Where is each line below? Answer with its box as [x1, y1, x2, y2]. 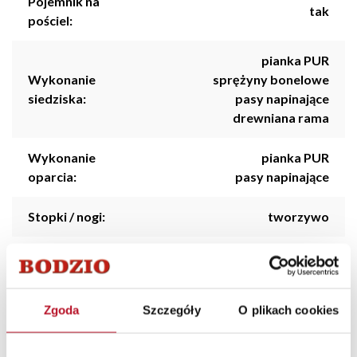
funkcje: [28, 267, 75, 283]
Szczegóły [142, 303, 201, 316]
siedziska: [28, 90, 86, 106]
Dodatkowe [28, 248, 99, 264]
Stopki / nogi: [28, 208, 105, 224]
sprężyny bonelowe [213, 71, 329, 87]
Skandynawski [244, 307, 329, 323]
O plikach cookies [238, 303, 339, 316]
